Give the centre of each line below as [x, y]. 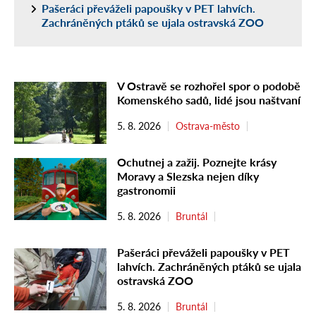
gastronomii [146, 190]
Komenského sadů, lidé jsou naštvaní [209, 100]
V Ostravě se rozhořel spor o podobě [209, 86]
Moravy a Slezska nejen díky [188, 176]
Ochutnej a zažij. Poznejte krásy [197, 162]
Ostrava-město [208, 126]
